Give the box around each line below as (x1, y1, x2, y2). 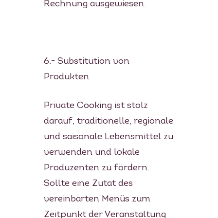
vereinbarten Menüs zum (43, 194, 150, 204)
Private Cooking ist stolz (43, 101, 148, 110)
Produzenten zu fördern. (43, 163, 149, 173)
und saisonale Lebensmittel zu (43, 132, 173, 142)
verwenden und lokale (43, 147, 140, 157)
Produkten (43, 72, 89, 82)
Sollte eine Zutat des (43, 179, 133, 188)
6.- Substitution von (43, 56, 129, 66)
